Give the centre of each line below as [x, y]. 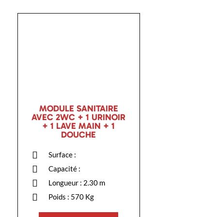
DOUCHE [79, 135]
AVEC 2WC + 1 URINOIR [79, 117]
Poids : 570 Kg [71, 197]
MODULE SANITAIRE [78, 109]
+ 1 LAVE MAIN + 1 [79, 126]
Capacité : [65, 169]
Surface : [62, 155]
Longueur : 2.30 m [77, 183]
